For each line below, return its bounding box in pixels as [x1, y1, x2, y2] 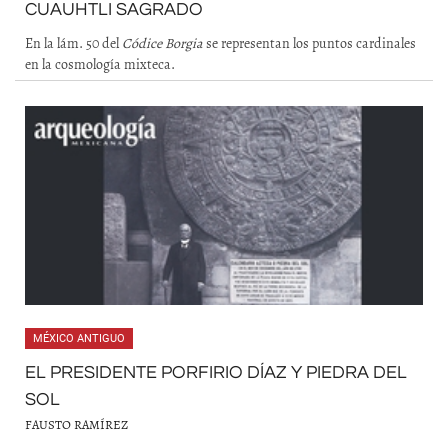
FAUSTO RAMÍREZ [25, 416, 128, 433]
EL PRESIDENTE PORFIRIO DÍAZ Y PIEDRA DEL [25, 363, 407, 382]
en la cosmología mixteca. [25, 55, 175, 74]
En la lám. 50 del [25, 34, 122, 53]
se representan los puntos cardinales [203, 34, 416, 53]
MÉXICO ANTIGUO [33, 332, 125, 345]
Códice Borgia [122, 34, 203, 53]
